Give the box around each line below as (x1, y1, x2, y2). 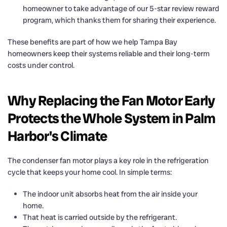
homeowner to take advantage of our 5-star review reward (23, 3, 219, 14)
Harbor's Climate (8, 127, 107, 145)
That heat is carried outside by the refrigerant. (23, 212, 177, 222)
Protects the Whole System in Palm (8, 109, 216, 127)
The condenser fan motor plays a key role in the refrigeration (8, 155, 209, 166)
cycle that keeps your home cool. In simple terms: (8, 167, 172, 177)
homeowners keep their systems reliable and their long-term (8, 48, 210, 59)
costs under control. (8, 60, 74, 70)
